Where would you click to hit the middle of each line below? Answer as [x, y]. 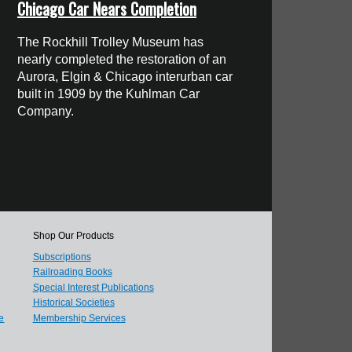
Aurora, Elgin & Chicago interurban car [125, 77]
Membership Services [79, 318]
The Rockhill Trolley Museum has [111, 42]
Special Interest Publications [93, 287]
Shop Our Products [73, 235]
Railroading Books [72, 272]
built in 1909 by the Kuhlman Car [109, 94]
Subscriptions [62, 257]
